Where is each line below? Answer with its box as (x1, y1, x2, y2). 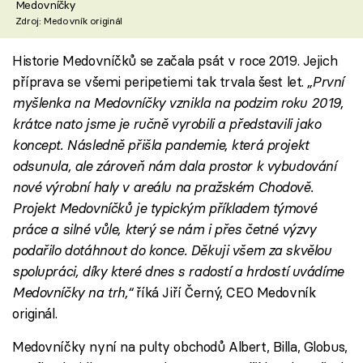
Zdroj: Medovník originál (15, 15, 122, 28)
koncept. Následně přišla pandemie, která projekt (12, 135, 309, 153)
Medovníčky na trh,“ (12, 283, 136, 301)
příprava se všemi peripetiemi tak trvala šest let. (12, 72, 308, 90)
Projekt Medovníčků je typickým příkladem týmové (12, 199, 317, 216)
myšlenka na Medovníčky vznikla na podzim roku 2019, (12, 93, 344, 111)
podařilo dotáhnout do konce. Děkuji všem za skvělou (12, 241, 331, 258)
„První (307, 72, 344, 90)
